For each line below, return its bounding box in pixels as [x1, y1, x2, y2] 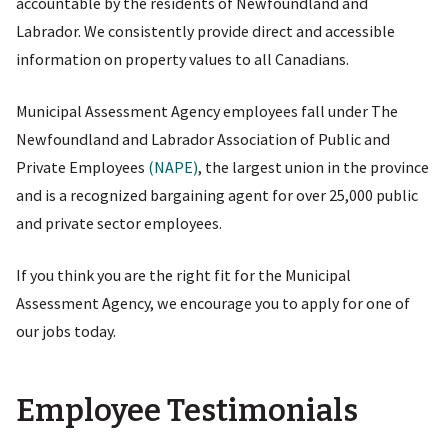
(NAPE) [148, 156, 198, 177]
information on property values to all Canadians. [16, 48, 349, 69]
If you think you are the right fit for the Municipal [16, 264, 351, 285]
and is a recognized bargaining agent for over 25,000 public [16, 184, 418, 205]
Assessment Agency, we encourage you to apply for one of [16, 292, 410, 313]
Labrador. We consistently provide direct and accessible [16, 20, 395, 41]
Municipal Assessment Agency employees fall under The [16, 100, 398, 121]
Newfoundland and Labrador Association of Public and [16, 128, 390, 149]
